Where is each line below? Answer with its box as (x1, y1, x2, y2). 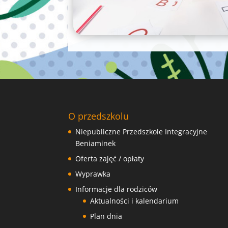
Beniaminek (75, 138, 116, 148)
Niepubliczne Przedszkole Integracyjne (75, 127, 208, 136)
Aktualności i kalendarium (90, 196, 179, 206)
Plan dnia (90, 211, 123, 221)
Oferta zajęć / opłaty (75, 154, 145, 163)
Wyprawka (75, 169, 111, 179)
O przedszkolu (68, 110, 129, 122)
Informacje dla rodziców (75, 184, 158, 194)
